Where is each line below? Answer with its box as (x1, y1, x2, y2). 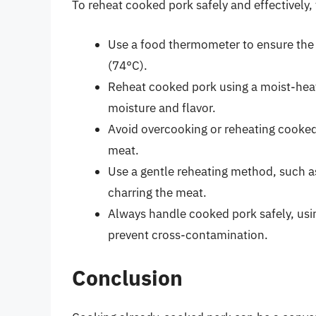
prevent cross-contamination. (108, 226, 268, 243)
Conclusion (72, 264, 183, 292)
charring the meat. (108, 184, 207, 200)
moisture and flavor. (108, 99, 216, 116)
